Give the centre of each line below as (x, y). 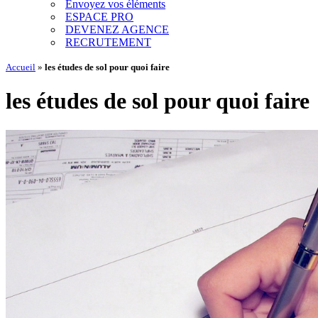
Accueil (21, 67)
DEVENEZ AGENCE (117, 29)
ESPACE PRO (99, 17)
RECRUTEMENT (108, 42)
